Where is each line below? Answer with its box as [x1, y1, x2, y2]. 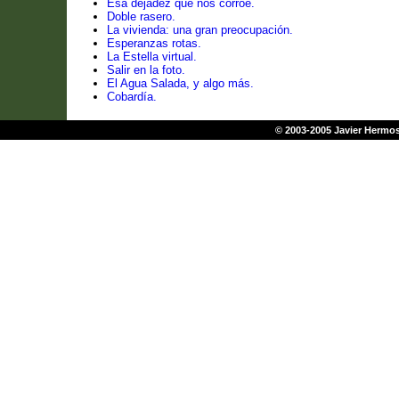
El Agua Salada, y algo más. [107, 77, 254, 91]
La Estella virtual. [107, 50, 197, 64]
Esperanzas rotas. [107, 37, 201, 51]
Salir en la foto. [107, 63, 185, 77]
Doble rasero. [107, 10, 175, 24]
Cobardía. [107, 90, 157, 104]
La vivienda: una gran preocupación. [107, 23, 293, 37]
